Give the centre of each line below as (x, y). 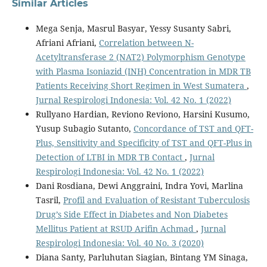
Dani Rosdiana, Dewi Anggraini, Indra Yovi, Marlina (139, 185)
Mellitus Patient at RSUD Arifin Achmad (116, 228)
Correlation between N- (146, 42)
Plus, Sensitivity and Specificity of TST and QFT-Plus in (144, 142)
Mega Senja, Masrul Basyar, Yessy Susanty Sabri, (133, 28)
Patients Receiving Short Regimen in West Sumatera (141, 85)
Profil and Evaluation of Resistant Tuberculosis (156, 200)
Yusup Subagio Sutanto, (84, 128)
